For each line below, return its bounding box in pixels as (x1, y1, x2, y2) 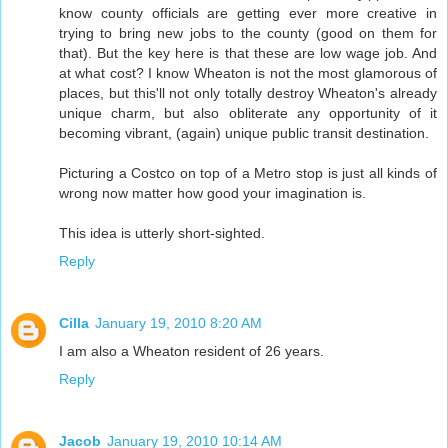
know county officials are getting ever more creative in (59, 5, 437, 22)
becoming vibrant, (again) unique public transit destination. (59, 125, 429, 142)
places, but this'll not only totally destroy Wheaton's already (59, 85, 437, 102)
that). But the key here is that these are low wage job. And (59, 45, 437, 62)
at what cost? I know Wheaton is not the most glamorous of (59, 65, 437, 82)
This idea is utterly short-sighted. (59, 225, 265, 242)
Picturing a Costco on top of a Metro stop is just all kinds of (59, 165, 437, 182)
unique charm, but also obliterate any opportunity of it (59, 105, 437, 122)
